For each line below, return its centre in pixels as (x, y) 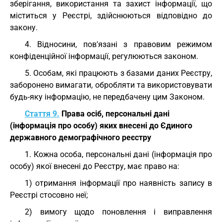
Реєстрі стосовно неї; (49, 195)
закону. (24, 28)
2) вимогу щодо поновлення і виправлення (118, 212)
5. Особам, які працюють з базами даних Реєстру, (118, 73)
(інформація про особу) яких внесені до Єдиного (101, 126)
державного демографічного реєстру (81, 138)
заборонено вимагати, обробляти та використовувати (111, 85)
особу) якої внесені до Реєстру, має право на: (95, 166)
